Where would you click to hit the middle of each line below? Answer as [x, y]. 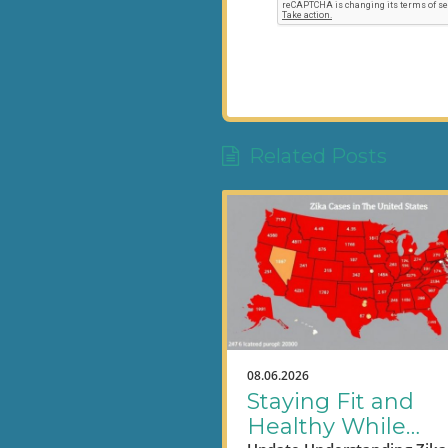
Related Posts [318, 156]
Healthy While [326, 427]
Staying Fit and [330, 402]
